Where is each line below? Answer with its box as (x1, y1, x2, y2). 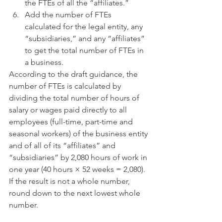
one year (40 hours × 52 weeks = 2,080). (9, 165, 149, 174)
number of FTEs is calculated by (9, 81, 123, 91)
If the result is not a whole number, (9, 176, 132, 186)
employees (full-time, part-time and (9, 117, 135, 126)
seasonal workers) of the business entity (9, 129, 150, 138)
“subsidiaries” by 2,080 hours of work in (9, 153, 149, 162)
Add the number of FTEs (25, 10, 113, 19)
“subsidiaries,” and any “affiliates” (25, 34, 147, 43)
